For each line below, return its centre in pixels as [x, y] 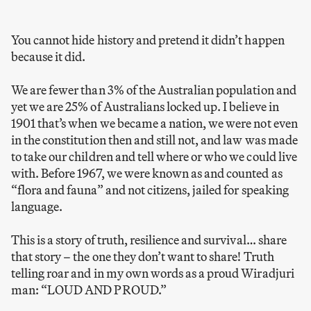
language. [37, 206]
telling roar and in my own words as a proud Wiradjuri [153, 273]
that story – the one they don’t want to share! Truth [143, 256]
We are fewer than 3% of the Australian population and [154, 90]
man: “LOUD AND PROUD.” [89, 289]
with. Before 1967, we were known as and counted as [147, 173]
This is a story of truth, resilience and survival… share [149, 239]
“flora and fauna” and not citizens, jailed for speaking [150, 190]
